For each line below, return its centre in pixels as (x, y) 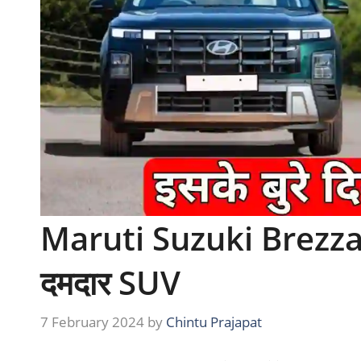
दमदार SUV (110, 283)
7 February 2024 (92, 322)
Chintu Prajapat (214, 322)
